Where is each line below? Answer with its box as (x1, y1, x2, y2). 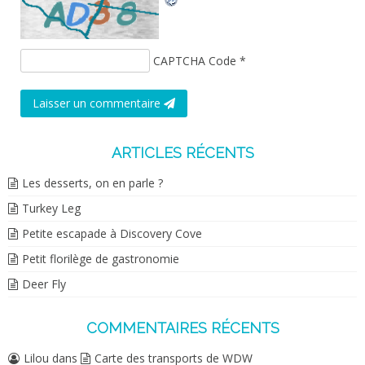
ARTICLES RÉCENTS (111, 144, 254, 162)
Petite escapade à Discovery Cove (22, 226, 202, 242)
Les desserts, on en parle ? (22, 175, 163, 191)
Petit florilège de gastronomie (22, 251, 179, 267)
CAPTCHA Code (153, 53, 237, 69)
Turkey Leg (22, 200, 81, 217)
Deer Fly (22, 276, 66, 292)
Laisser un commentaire (33, 95, 164, 112)
